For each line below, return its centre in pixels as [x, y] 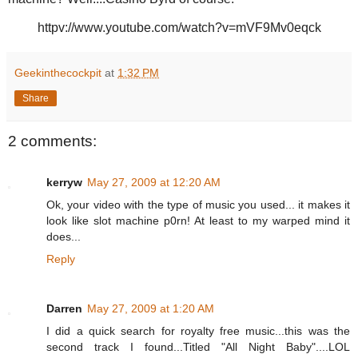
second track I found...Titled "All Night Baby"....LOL [198, 346]
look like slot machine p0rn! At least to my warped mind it [198, 221]
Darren [64, 308]
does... [64, 237]
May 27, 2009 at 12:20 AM [154, 182]
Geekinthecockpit [58, 72]
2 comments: [52, 141]
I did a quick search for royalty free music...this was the [198, 330]
